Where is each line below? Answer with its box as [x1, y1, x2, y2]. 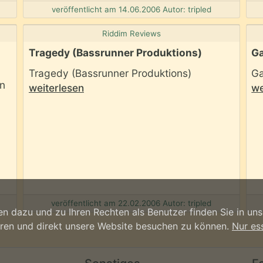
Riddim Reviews [102, 29, 161, 39]
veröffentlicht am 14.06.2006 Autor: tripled [51, 4, 211, 14]
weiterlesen [28, 81, 84, 94]
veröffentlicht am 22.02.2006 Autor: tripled [51, 198, 212, 208]
